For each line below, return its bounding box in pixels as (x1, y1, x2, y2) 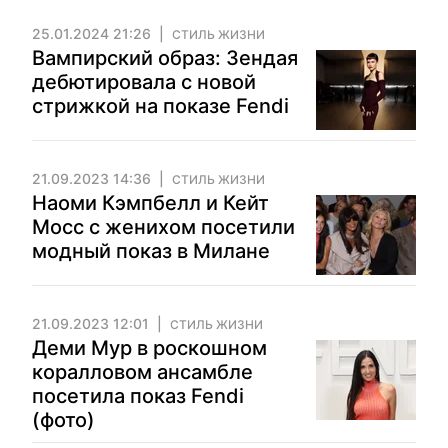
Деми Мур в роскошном (32, 336, 267, 360)
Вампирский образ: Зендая (32, 46, 298, 70)
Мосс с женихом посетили (32, 215, 295, 239)
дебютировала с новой (32, 70, 256, 94)
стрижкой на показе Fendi (32, 94, 289, 118)
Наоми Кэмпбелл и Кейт (32, 191, 269, 215)
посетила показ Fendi (32, 384, 244, 408)
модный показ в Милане (32, 239, 270, 263)
